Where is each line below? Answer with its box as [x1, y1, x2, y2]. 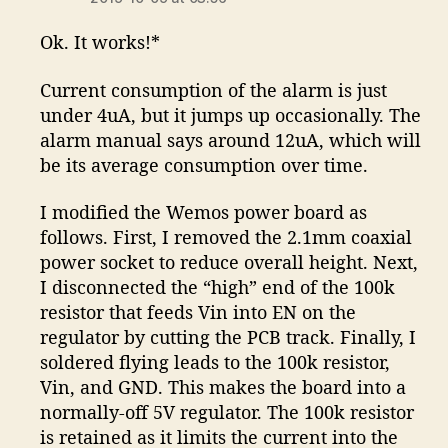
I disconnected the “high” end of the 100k [40, 275, 396, 300]
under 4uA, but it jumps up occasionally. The [40, 102, 422, 127]
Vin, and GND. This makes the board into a [40, 375, 407, 400]
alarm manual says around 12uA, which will [40, 127, 422, 152]
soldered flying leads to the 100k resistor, [40, 350, 391, 375]
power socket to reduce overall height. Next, [40, 250, 419, 275]
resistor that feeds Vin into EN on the [40, 300, 357, 325]
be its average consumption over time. [40, 152, 369, 177]
